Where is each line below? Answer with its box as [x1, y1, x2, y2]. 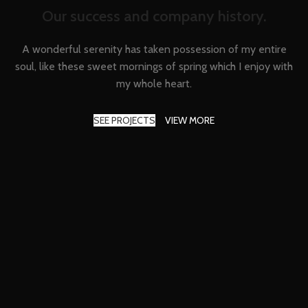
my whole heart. [116, 77, 192, 91]
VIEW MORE [165, 114, 214, 127]
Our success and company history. [41, 7, 267, 26]
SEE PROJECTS [93, 114, 155, 127]
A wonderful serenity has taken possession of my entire [21, 43, 287, 56]
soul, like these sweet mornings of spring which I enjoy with [15, 60, 293, 74]
